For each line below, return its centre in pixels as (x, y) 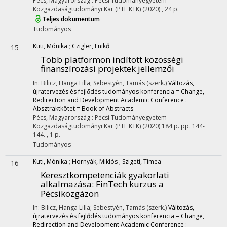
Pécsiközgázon (70, 193)
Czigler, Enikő (91, 46)
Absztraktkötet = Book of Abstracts (83, 109)
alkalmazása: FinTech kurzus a (102, 184)
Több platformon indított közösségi (112, 60)
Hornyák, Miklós (95, 161)
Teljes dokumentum (71, 19)
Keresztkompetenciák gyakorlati (105, 175)
